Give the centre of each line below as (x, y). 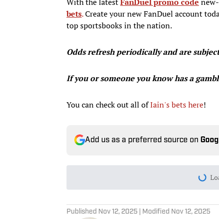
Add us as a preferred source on (143, 140)
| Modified (154, 212)
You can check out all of (108, 104)
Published (82, 212)
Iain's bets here (177, 104)
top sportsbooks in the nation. (119, 25)
